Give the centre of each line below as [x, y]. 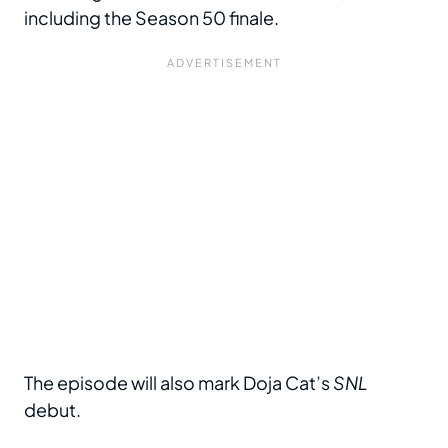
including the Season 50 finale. [151, 18]
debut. [52, 410]
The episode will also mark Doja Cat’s [178, 383]
